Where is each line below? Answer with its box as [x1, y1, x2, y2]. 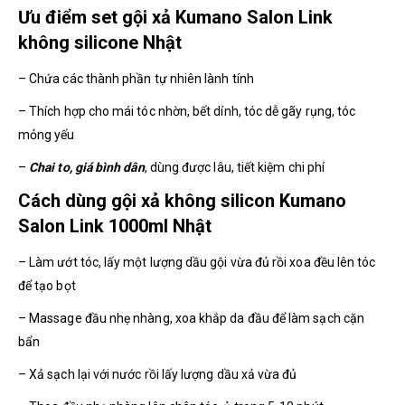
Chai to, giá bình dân [29, 159, 145, 174]
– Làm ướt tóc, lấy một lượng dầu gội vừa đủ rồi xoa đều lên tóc [18, 254, 376, 269]
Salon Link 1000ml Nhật [18, 214, 212, 237]
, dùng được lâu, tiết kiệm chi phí [144, 159, 325, 174]
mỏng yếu [18, 127, 75, 142]
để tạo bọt [18, 278, 76, 293]
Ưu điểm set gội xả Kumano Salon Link [18, 5, 333, 28]
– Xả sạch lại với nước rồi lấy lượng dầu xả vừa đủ [18, 366, 297, 381]
